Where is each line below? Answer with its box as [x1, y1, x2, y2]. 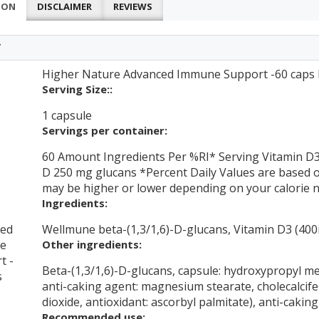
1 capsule [42, 108, 92, 124]
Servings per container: [42, 123, 167, 138]
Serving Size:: [42, 82, 113, 97]
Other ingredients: [42, 237, 142, 252]
